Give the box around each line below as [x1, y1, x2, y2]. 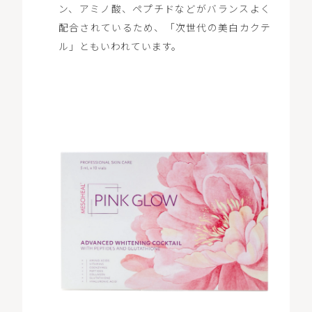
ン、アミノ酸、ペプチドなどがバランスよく [58, 1, 272, 16]
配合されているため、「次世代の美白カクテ [58, 20, 272, 35]
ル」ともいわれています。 [58, 39, 182, 54]
